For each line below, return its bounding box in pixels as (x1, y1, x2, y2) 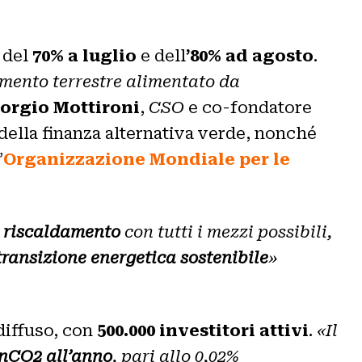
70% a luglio (32, 45, 137, 65)
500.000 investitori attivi (97, 320, 309, 340)
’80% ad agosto (186, 45, 314, 65)
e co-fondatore (184, 97, 312, 117)
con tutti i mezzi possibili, (120, 221, 332, 242)
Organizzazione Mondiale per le (3, 149, 290, 169)
